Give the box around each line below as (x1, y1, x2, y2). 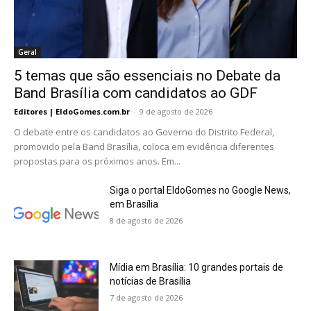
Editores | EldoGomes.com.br (14, 106, 130, 117)
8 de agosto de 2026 (110, 215, 183, 226)
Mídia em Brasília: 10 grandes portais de (110, 262, 284, 274)
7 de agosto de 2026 (110, 292, 183, 303)
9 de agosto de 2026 (140, 106, 212, 117)
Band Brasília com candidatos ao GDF (14, 84, 258, 101)
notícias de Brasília (110, 276, 192, 287)
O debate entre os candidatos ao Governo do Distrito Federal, (14, 125, 274, 138)
